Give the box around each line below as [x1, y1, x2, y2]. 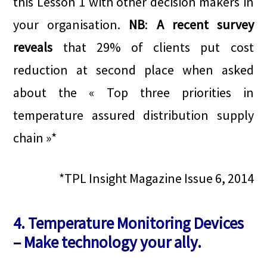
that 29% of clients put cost [52, 39, 254, 56]
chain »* [13, 129, 57, 147]
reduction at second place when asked [13, 61, 254, 79]
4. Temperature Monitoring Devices [13, 213, 244, 234]
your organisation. [13, 16, 129, 33]
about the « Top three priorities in [13, 84, 254, 101]
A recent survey [156, 16, 254, 33]
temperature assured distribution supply [13, 107, 254, 124]
